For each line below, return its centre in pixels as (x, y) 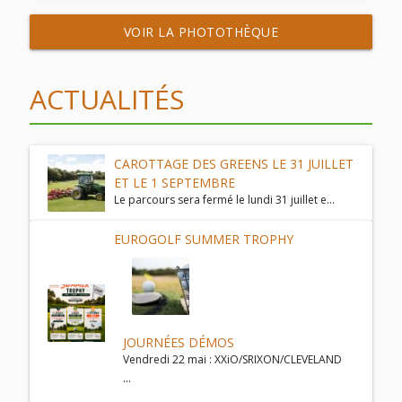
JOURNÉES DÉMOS (178, 343)
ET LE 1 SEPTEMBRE (174, 183)
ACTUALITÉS (106, 99)
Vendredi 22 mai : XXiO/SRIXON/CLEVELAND (232, 360)
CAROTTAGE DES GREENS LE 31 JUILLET (233, 164)
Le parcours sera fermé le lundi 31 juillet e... (224, 200)
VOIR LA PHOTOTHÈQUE (201, 31)
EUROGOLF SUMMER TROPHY (203, 240)
